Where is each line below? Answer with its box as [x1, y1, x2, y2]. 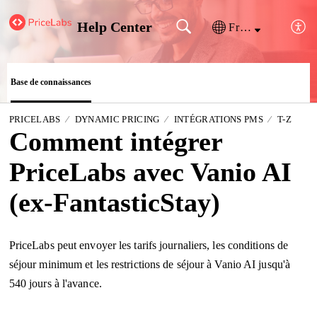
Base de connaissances [11, 76, 91, 87]
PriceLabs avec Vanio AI [8, 156, 292, 187]
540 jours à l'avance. [8, 277, 102, 290]
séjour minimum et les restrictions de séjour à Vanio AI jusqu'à [8, 258, 291, 271]
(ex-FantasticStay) [8, 187, 220, 217]
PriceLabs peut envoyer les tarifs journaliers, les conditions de [8, 239, 289, 252]
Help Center [76, 19, 152, 35]
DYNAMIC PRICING [74, 113, 160, 125]
